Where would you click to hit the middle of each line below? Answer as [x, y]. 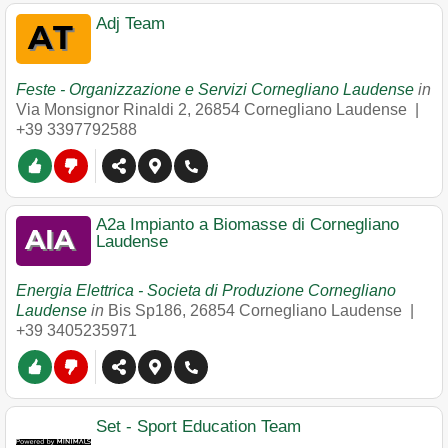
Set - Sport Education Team [198, 426]
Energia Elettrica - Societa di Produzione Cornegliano [206, 290]
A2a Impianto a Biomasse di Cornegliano [247, 224]
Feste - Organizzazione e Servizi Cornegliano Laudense [215, 89]
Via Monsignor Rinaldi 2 [101, 109]
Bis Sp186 [145, 310]
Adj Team [130, 23]
